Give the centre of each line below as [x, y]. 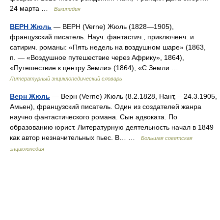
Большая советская [167, 138]
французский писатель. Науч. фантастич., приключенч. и [102, 37]
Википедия [67, 9]
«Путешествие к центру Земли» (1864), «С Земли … [96, 68]
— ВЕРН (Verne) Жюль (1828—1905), [113, 27]
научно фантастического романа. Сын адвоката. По [94, 117]
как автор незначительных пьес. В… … [75, 137]
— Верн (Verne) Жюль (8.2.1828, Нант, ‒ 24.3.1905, [134, 96]
